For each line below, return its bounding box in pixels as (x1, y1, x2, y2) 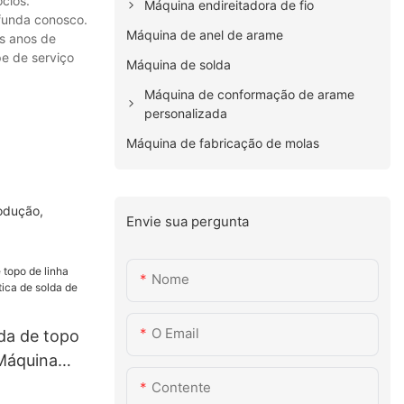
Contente (151, 379, 212, 397)
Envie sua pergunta (126, 212, 250, 230)
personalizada (144, 105, 228, 121)
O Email (151, 325, 200, 343)
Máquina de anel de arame (126, 26, 284, 42)
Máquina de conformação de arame (144, 86, 355, 102)
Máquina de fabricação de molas (126, 134, 320, 151)
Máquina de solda (126, 56, 232, 72)
